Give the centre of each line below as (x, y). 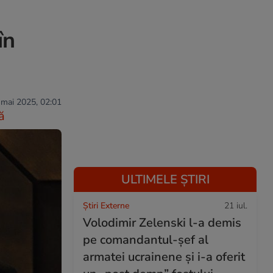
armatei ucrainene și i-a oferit (164, 257)
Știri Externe (106, 206)
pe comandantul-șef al (146, 240)
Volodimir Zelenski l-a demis (162, 223)
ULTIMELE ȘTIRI (165, 179)
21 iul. (236, 206)
